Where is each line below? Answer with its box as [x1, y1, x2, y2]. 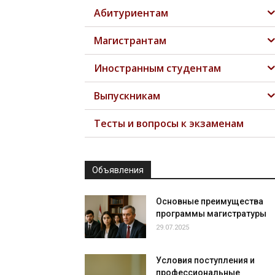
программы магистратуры [156, 209, 266, 219]
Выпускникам [94, 89, 160, 103]
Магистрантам [94, 34, 166, 48]
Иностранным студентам [94, 61, 221, 76]
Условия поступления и [156, 255, 255, 266]
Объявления [92, 165, 144, 176]
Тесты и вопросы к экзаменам [94, 117, 244, 131]
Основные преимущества [156, 196, 263, 207]
